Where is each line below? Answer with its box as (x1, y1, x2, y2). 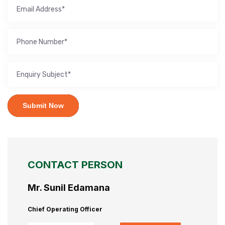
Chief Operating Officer (28, 205, 102, 213)
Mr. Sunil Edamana (28, 182, 110, 193)
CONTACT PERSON (28, 159, 123, 171)
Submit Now (23, 101, 64, 110)
